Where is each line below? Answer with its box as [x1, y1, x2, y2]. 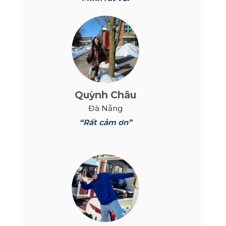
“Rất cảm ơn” [79, 117, 132, 127]
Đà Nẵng [88, 103, 123, 114]
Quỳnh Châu [75, 89, 136, 101]
